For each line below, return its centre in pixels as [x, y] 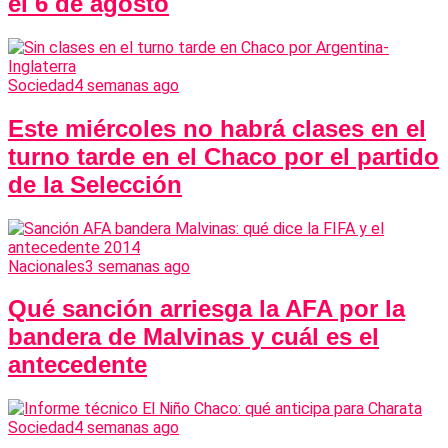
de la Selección [95, 184]
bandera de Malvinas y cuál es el [193, 337]
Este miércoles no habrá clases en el [217, 128]
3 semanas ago [137, 266]
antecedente [77, 365]
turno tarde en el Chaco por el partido [223, 156]
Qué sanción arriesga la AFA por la [206, 309]
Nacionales [46, 266]
